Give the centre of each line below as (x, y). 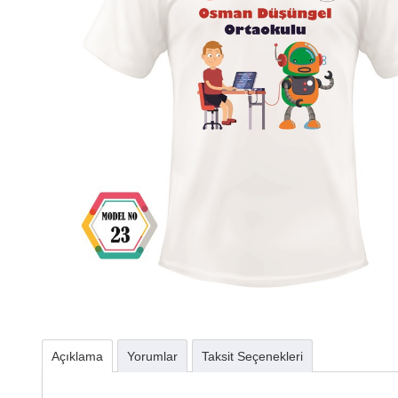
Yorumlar (152, 356)
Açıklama (77, 356)
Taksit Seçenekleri (252, 356)
